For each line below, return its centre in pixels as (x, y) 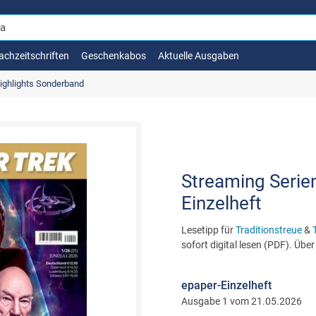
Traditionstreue (268, 230)
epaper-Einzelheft (226, 285)
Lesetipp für (208, 230)
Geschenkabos (114, 56)
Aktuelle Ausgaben (199, 56)
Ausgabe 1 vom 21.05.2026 (241, 301)
